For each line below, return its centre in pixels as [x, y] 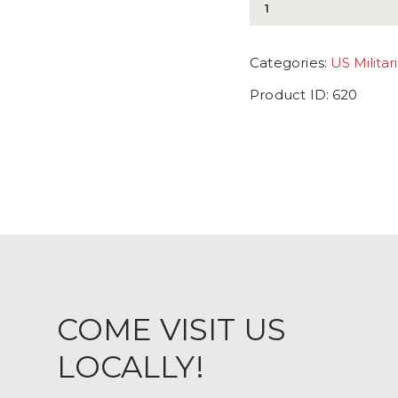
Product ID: [291, 95]
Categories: [291, 63]
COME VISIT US [171, 329]
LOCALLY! [130, 366]
